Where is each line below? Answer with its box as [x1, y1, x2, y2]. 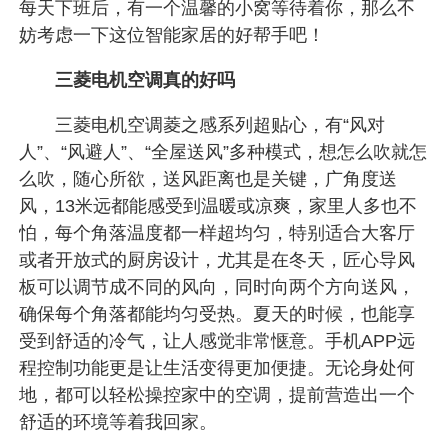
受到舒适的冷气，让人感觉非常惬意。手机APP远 [19, 330, 416, 351]
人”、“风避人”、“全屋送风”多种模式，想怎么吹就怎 [19, 141, 428, 162]
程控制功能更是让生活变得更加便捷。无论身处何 [19, 357, 416, 378]
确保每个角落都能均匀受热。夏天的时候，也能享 [19, 303, 416, 324]
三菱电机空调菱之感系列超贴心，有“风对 [19, 114, 386, 135]
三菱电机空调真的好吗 [55, 70, 236, 90]
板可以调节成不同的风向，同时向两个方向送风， [19, 276, 416, 297]
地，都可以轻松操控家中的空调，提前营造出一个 [19, 384, 416, 405]
